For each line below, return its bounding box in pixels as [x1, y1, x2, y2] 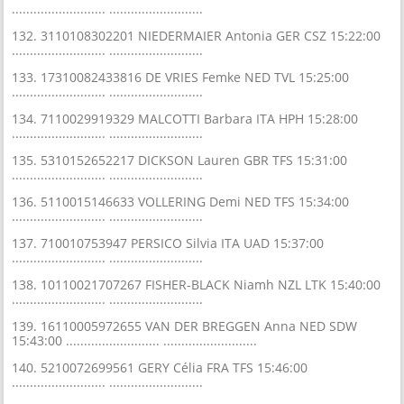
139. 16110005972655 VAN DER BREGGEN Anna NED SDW [12, 317, 358, 335]
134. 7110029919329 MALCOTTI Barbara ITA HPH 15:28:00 [12, 109, 359, 127]
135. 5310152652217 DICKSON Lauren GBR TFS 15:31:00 [12, 151, 348, 169]
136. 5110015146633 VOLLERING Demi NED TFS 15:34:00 [12, 192, 350, 210]
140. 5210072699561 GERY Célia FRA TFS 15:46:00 [12, 358, 308, 376]
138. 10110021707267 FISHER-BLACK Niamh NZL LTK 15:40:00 [12, 275, 381, 293]
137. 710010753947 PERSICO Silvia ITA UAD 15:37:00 [12, 234, 325, 252]
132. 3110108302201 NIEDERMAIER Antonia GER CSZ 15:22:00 [12, 26, 381, 44]
